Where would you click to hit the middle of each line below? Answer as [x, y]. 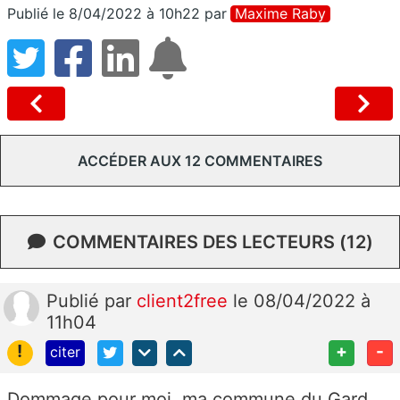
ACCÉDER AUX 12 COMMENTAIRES [200, 161]
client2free [185, 301]
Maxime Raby [280, 14]
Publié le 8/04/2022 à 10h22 [104, 14]
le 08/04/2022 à [302, 301]
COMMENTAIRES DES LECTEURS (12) [212, 242]
